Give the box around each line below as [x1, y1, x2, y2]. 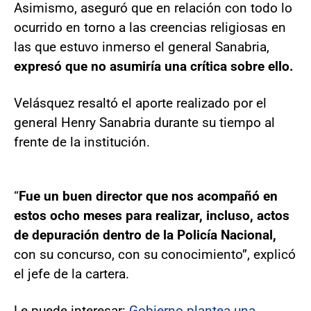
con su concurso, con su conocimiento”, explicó [14, 246, 296, 263]
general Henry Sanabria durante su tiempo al [14, 115, 275, 131]
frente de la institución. [14, 134, 150, 151]
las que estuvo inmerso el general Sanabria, [14, 39, 269, 56]
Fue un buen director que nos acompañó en [19, 188, 278, 205]
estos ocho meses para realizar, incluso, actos [14, 208, 289, 224]
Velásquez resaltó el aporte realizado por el [14, 95, 267, 112]
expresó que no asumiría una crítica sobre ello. [14, 58, 294, 75]
